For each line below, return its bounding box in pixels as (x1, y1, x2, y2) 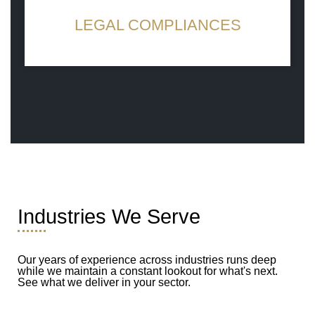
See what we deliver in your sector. (18, 276, 191, 288)
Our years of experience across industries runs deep (18, 253, 276, 266)
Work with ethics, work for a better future (30, 46, 285, 62)
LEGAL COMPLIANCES (74, 15, 241, 34)
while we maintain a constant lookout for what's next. (18, 264, 278, 277)
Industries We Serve (18, 205, 200, 228)
